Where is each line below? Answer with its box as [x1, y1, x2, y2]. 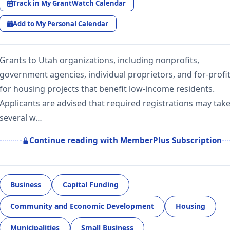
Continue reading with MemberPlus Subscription [29, 135, 222, 146]
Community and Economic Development [10, 201, 154, 212]
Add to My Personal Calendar [13, 18, 109, 28]
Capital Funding [63, 180, 119, 190]
